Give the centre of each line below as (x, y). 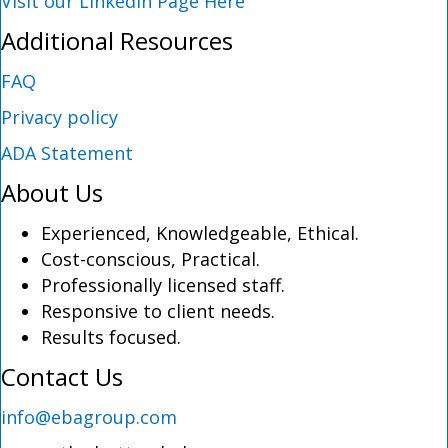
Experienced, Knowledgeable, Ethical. (200, 233)
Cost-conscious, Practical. (150, 259)
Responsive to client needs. (158, 311)
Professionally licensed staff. (163, 285)
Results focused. (111, 337)
